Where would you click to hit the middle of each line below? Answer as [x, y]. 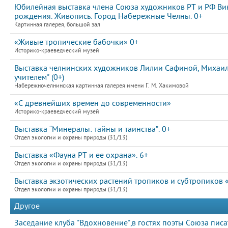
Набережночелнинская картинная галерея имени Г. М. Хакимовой [102, 86]
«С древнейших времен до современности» [93, 103]
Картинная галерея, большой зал [57, 25]
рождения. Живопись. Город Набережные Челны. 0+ [108, 16]
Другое [27, 206]
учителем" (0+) [39, 77]
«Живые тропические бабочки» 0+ [76, 42]
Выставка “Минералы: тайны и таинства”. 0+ [92, 129]
